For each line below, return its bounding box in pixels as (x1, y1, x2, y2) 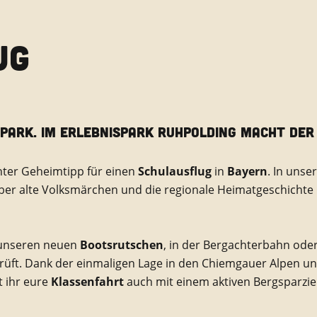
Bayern (224, 163, 267, 179)
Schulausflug (138, 163, 214, 179)
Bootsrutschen (80, 236, 163, 253)
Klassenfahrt (51, 273, 124, 289)
